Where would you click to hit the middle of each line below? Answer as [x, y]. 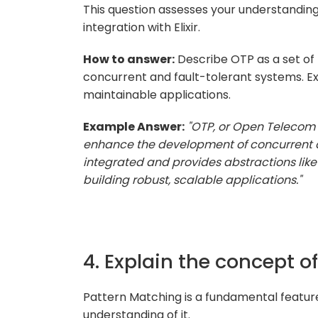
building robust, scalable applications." [192, 180]
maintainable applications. [157, 94]
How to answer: [129, 59]
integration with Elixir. [142, 27]
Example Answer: [134, 126]
